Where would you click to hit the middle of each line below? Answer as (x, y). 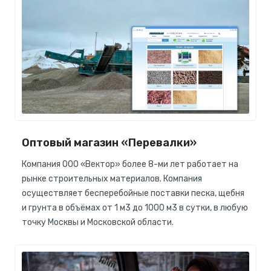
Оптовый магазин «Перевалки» (109, 142)
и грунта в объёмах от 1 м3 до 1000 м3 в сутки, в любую (135, 207)
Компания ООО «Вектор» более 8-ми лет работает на (130, 164)
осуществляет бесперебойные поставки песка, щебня (133, 193)
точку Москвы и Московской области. (98, 222)
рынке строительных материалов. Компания (112, 178)
